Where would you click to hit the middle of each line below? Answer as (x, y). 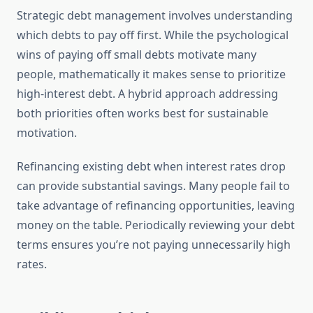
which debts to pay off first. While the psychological (153, 35)
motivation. (47, 133)
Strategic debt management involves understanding (155, 16)
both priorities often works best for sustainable (143, 114)
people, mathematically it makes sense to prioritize (151, 74)
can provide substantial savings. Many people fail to (153, 186)
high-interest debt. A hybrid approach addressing (147, 94)
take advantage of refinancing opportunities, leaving (156, 206)
